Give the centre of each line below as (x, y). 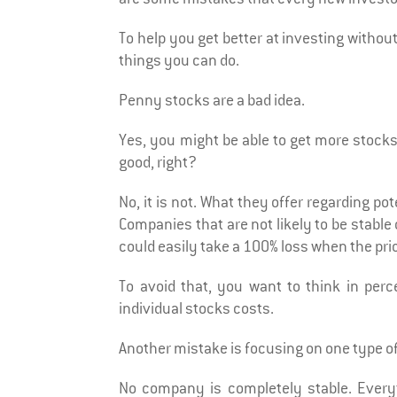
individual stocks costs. (197, 309)
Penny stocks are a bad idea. (212, 101)
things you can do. (179, 61)
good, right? (158, 163)
